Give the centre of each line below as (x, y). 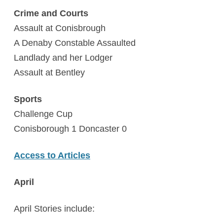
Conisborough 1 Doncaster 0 (70, 129)
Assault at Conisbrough (60, 28)
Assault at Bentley (49, 73)
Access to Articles (52, 155)
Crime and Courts (51, 13)
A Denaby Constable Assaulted (75, 43)
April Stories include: (54, 209)
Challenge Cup (43, 114)
